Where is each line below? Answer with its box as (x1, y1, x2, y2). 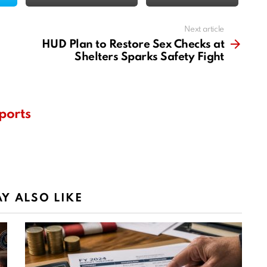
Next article (184, 26, 224, 34)
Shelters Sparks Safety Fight (74, 51, 224, 63)
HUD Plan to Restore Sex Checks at (41, 39, 224, 51)
